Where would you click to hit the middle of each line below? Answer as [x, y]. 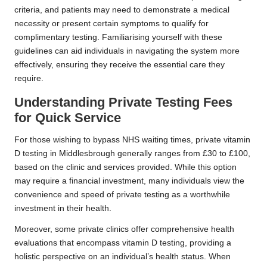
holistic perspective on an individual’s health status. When [122, 256]
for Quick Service [68, 117]
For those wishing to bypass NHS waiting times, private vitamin [132, 139]
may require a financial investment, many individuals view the [129, 181]
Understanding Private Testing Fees [123, 102]
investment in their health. [63, 208]
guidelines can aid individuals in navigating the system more [127, 51]
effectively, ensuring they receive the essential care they [119, 64]
